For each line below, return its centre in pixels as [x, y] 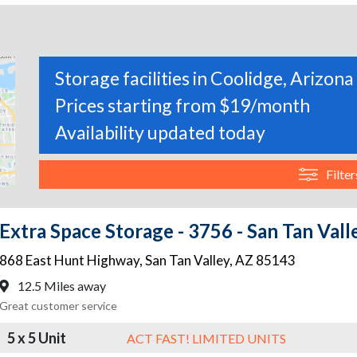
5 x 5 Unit [37, 337]
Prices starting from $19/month [182, 106]
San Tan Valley [187, 261]
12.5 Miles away [61, 286]
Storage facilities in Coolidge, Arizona [204, 78]
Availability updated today [160, 133]
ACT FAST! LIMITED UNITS [206, 338]
